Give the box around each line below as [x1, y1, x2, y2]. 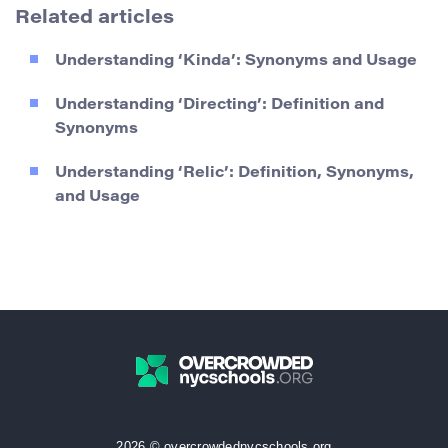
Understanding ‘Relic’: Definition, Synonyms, [55, 165, 414, 181]
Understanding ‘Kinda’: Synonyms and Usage [55, 53, 417, 69]
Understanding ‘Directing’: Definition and [55, 97, 384, 113]
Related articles [15, 8, 174, 28]
